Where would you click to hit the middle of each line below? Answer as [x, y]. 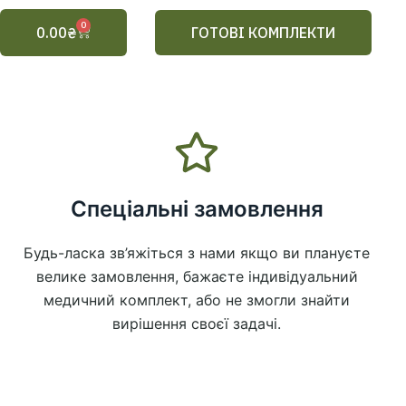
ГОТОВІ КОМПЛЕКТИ [264, 33]
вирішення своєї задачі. [197, 324]
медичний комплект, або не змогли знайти [197, 300]
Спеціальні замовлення [197, 209]
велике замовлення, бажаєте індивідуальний [197, 276]
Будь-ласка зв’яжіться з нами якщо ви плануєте [197, 253]
